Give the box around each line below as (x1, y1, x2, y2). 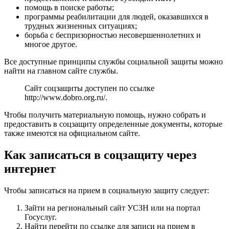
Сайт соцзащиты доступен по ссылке (25, 84, 154, 93)
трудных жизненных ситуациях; (25, 21, 137, 31)
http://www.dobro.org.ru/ (25, 93, 105, 102)
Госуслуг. (25, 212, 57, 221)
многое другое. (25, 40, 77, 49)
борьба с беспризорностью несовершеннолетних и (25, 31, 201, 40)
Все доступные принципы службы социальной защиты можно (4, 57, 223, 66)
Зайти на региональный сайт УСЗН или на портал (25, 203, 200, 212)
